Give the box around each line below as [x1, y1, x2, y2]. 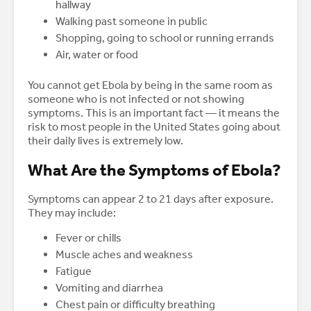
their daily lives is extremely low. [28, 134, 183, 148]
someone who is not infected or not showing [28, 92, 244, 106]
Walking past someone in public [56, 15, 208, 28]
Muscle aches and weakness [56, 248, 193, 262]
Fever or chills [56, 231, 121, 245]
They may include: [28, 206, 116, 220]
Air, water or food [56, 48, 138, 62]
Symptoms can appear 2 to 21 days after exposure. [28, 192, 274, 206]
